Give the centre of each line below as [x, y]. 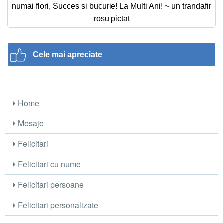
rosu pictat [111, 18]
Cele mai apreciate [67, 55]
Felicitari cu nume [49, 164]
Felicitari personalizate [57, 205]
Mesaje [30, 123]
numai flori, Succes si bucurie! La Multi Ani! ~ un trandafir [111, 6]
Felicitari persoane [50, 184]
